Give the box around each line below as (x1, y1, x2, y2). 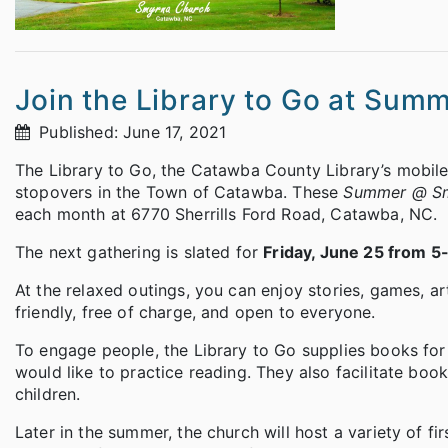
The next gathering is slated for (15, 242, 264, 263)
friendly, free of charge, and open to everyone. (15, 302, 376, 323)
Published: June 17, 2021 (34, 122, 227, 143)
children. (15, 384, 81, 405)
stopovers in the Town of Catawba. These (15, 182, 344, 203)
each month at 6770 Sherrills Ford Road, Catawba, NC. (15, 204, 443, 225)
